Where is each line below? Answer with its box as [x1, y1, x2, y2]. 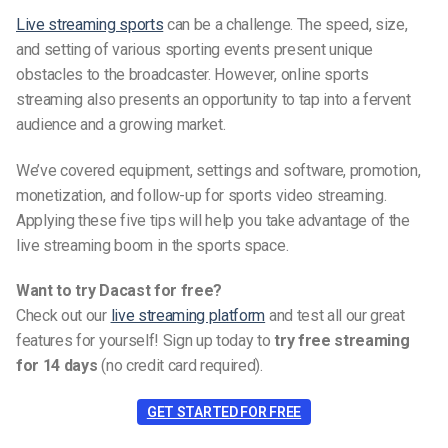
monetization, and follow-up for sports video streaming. [16, 185, 387, 205]
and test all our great [265, 306, 405, 326]
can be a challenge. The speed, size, [163, 14, 408, 34]
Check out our [16, 306, 111, 326]
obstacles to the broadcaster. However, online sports [16, 64, 369, 84]
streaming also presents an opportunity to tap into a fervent [16, 89, 411, 109]
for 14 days [16, 356, 98, 376]
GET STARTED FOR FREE [146, 404, 302, 421]
